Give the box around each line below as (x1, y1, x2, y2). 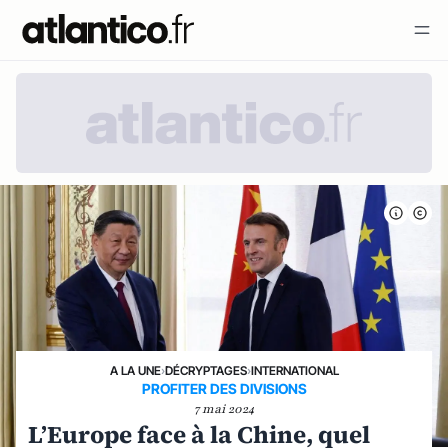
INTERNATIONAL (250, 363, 339, 378)
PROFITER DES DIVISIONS (141, 380, 307, 397)
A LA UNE (109, 363, 161, 378)
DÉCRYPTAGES (164, 363, 247, 378)
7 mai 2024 (194, 401, 254, 417)
